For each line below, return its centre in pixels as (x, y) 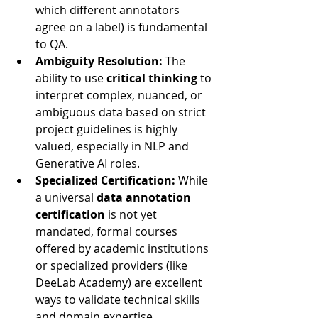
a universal (66, 197)
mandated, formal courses (108, 231)
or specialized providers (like (113, 265)
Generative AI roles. (88, 163)
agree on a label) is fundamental (123, 27)
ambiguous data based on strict (122, 112)
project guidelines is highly (108, 129)
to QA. (52, 44)
